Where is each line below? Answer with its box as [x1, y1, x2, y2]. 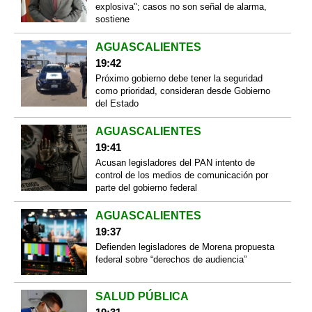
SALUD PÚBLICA [95, 290, 189, 302]
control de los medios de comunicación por [95, 170, 268, 181]
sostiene [95, 14, 130, 25]
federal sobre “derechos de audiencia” [95, 254, 247, 265]
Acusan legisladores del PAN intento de [95, 157, 255, 169]
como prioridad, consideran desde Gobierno [95, 86, 270, 97]
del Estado [95, 98, 139, 109]
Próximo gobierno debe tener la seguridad [95, 73, 263, 84]
